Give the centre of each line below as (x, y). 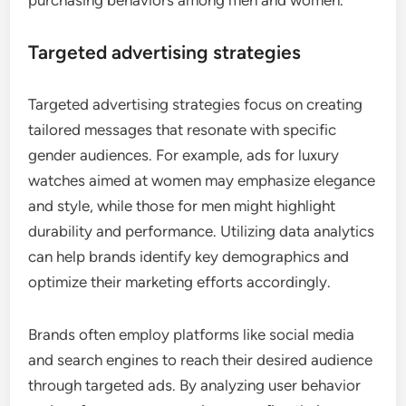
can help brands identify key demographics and (189, 256)
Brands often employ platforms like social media (192, 334)
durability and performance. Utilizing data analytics (202, 231)
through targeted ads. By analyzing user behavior (195, 385)
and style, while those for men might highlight (182, 205)
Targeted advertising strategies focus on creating (196, 104)
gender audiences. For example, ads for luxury (184, 155)
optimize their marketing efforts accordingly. (180, 281)
